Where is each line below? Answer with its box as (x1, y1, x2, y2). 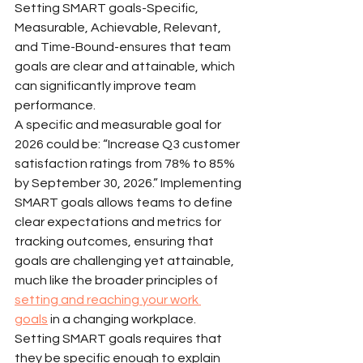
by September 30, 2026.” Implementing (15, 176, 244, 190)
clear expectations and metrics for (15, 215, 224, 228)
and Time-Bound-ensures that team (15, 40, 233, 53)
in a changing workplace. (48, 312, 196, 326)
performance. (15, 98, 96, 112)
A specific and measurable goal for (15, 117, 224, 131)
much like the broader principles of (15, 273, 220, 287)
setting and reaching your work (15, 293, 201, 306)
